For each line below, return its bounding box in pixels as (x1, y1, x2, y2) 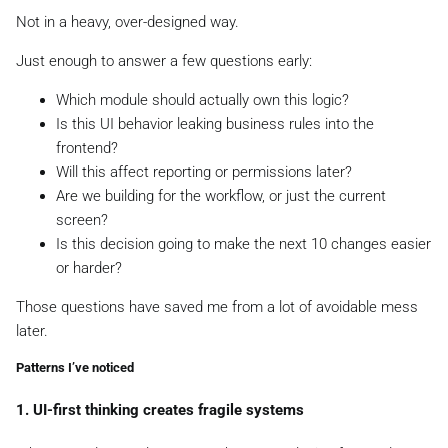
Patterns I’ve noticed (16, 359, 134, 375)
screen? (56, 210, 108, 229)
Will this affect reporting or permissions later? (56, 162, 352, 181)
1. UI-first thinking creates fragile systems (16, 400, 304, 419)
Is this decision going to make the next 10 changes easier (56, 234, 431, 253)
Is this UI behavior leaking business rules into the (56, 114, 374, 133)
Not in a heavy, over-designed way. (16, 12, 239, 31)
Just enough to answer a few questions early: (16, 51, 312, 70)
